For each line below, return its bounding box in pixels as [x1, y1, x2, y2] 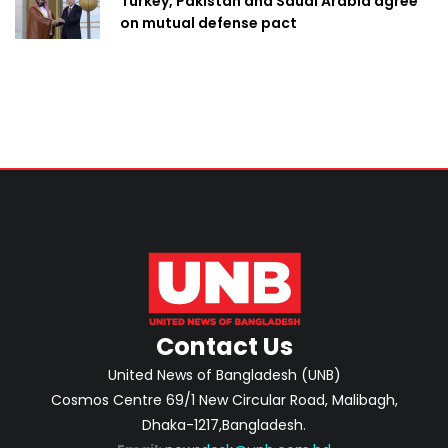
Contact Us [155, 330, 293, 364]
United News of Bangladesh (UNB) [107, 365, 341, 386]
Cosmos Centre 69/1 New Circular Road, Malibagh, [50, 390, 398, 411]
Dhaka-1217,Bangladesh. [142, 415, 306, 436]
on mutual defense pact [120, 13, 297, 34]
